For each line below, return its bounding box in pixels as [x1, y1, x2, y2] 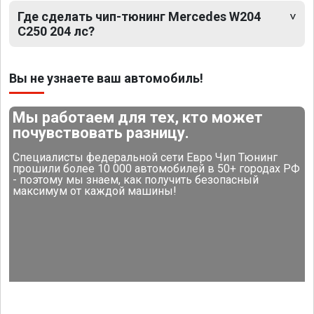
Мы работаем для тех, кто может [13, 109, 264, 127]
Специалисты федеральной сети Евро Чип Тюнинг [13, 151, 278, 165]
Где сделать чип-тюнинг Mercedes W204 [18, 9, 261, 25]
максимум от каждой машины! [13, 184, 177, 198]
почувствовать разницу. [13, 124, 190, 142]
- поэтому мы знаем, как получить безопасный [13, 173, 259, 187]
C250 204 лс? [18, 24, 95, 39]
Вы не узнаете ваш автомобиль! [9, 71, 203, 86]
